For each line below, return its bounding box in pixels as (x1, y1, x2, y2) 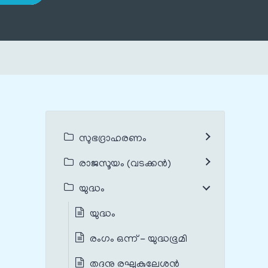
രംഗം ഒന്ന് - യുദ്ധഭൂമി (90, 234, 190, 245)
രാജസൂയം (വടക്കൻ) (79, 159, 171, 170)
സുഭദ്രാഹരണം (79, 133, 147, 145)
